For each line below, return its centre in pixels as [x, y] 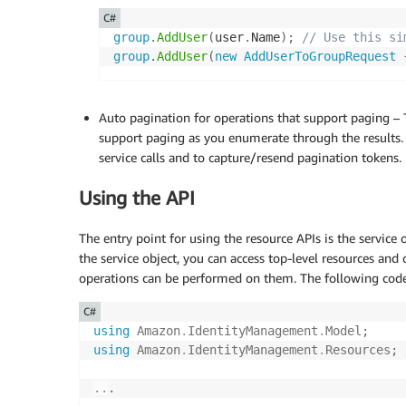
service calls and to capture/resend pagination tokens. [250, 157]
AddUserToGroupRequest [320, 56]
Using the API [137, 198]
